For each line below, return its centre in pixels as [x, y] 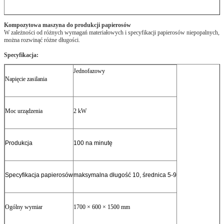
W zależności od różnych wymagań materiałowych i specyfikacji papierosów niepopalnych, [112, 32]
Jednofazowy [89, 71]
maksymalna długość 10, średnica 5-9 [125, 175]
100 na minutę [93, 143]
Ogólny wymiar [24, 207]
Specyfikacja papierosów [39, 175]
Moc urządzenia [24, 111]
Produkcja [19, 143]
